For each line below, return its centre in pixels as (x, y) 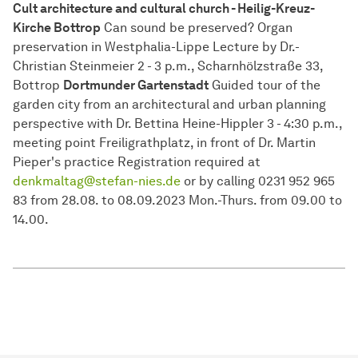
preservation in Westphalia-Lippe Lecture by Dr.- (156, 47)
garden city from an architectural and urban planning (169, 105)
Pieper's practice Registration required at (137, 162)
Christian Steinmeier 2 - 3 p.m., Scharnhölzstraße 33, (168, 66)
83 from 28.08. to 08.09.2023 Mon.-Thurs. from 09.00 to (177, 201)
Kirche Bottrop (57, 28)
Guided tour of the (265, 86)
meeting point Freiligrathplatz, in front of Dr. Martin (164, 143)
